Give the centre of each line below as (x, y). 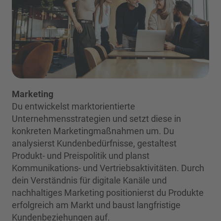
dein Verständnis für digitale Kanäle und (89, 180)
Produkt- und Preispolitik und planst (81, 156)
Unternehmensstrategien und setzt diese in (96, 119)
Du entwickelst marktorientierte (74, 106)
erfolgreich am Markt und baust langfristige (96, 205)
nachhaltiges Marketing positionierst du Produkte (108, 193)
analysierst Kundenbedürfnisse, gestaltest (94, 143)
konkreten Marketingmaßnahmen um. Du (93, 131)
